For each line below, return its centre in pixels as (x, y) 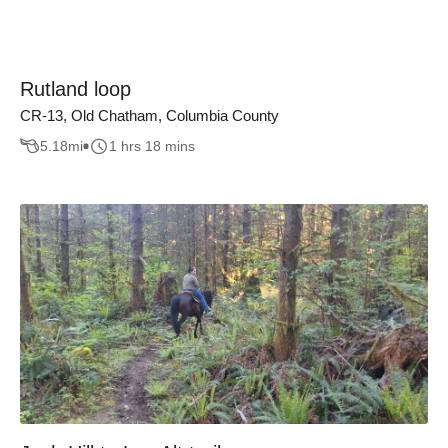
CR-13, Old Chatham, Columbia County (149, 115)
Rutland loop (75, 88)
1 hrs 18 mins (152, 146)
